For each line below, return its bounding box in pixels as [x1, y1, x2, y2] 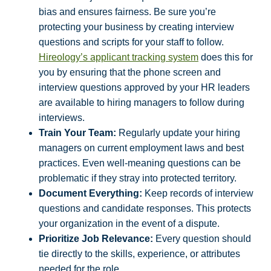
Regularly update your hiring [116, 128, 240, 139]
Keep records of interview [142, 188, 253, 199]
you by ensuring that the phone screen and [39, 67, 221, 78]
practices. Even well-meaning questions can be [39, 158, 241, 169]
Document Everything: [39, 188, 142, 199]
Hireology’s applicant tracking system [39, 52, 198, 63]
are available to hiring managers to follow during [39, 97, 244, 108]
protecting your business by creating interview [39, 22, 234, 33]
